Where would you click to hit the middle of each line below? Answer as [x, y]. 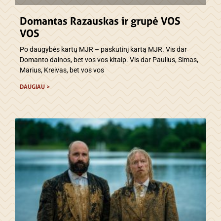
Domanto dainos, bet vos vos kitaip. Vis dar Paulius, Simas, [109, 59]
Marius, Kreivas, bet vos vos [62, 70]
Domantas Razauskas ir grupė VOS [100, 21]
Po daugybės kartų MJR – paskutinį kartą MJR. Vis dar [103, 49]
